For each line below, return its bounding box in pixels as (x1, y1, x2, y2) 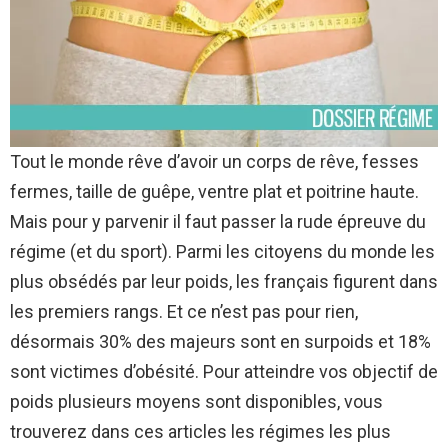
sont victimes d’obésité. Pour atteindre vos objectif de (10, 360, 438, 382)
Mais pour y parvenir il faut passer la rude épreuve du (10, 210, 426, 232)
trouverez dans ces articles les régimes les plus (10, 420, 391, 442)
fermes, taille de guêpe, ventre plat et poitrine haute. (10, 180, 419, 202)
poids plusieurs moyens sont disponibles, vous (10, 390, 383, 412)
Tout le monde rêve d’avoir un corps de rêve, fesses (10, 150, 419, 172)
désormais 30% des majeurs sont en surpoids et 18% (10, 330, 431, 352)
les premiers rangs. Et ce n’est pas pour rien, (10, 300, 358, 322)
